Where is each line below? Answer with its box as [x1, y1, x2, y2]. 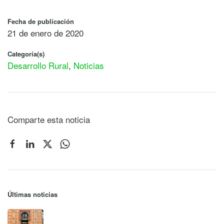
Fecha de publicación [7, 16, 74, 26]
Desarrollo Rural [7, 58, 68, 71]
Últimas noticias [7, 189, 57, 199]
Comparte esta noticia [7, 112, 90, 125]
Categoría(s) [7, 48, 44, 58]
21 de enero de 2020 [7, 26, 83, 39]
